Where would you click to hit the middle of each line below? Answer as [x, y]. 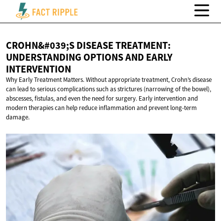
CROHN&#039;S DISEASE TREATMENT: [88, 46]
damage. [18, 117]
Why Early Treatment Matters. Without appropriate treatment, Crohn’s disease [109, 80]
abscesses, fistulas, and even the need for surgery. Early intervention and [102, 99]
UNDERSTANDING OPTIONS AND [76, 57]
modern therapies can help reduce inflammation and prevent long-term [101, 108]
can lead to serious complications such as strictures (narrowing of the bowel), [109, 89]
